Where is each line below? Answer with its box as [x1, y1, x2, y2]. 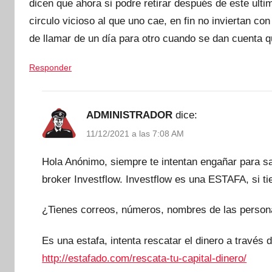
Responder [29, 63, 72, 73]
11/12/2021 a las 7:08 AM [86, 128, 185, 138]
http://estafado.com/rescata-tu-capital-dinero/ [42, 252, 247, 264]
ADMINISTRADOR [86, 109, 173, 121]
